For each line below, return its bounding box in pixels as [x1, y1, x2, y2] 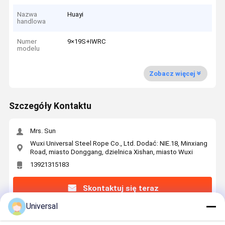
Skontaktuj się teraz [83, 183, 159, 193]
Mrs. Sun [30, 127, 56, 135]
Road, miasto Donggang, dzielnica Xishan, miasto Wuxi [30, 148, 193, 156]
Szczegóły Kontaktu [9, 101, 91, 111]
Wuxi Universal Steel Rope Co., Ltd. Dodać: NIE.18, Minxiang [30, 139, 207, 147]
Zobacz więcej [149, 69, 195, 77]
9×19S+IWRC [67, 38, 106, 46]
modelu [17, 45, 40, 53]
